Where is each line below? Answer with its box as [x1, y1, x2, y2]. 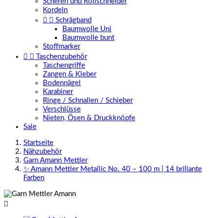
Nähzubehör [23, 148, 62, 155]
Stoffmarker [43, 43, 80, 50]
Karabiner [43, 88, 73, 95]
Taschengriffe [43, 62, 85, 69]
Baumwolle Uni [62, 25, 111, 33]
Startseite [23, 139, 54, 146]
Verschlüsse [43, 106, 81, 113]
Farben [23, 174, 44, 182]
